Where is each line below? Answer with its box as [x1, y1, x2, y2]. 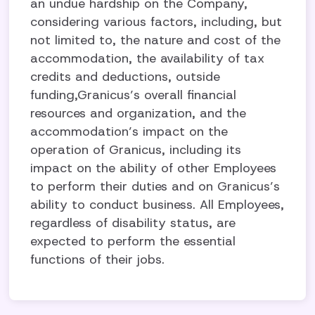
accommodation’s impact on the [30, 123, 229, 140]
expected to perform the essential [30, 233, 236, 250]
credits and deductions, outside [30, 68, 221, 85]
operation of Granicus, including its [30, 141, 242, 158]
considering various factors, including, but [30, 13, 283, 30]
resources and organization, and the [30, 105, 247, 122]
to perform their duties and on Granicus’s [30, 178, 281, 195]
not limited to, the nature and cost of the [30, 32, 281, 49]
